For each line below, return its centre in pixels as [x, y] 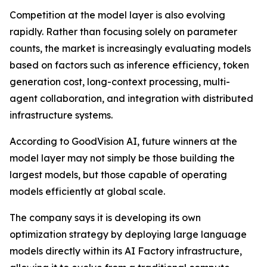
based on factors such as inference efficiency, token [129, 65]
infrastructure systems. [61, 115]
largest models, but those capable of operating [118, 174]
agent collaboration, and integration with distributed [131, 98]
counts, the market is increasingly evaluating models [130, 48]
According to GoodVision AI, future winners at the [123, 141]
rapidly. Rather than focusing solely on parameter [123, 31]
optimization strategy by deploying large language [128, 234]
